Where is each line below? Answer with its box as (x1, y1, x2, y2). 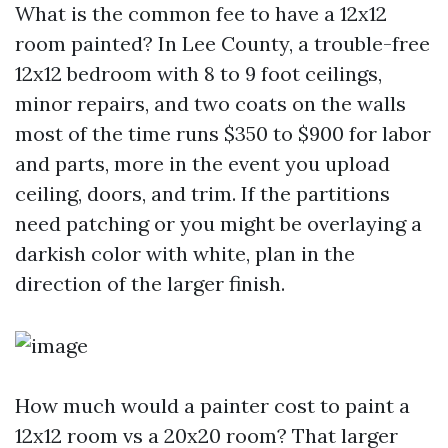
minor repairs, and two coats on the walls (15, 91, 406, 116)
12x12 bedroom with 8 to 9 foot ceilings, (15, 61, 382, 86)
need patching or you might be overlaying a (15, 211, 422, 236)
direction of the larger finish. (15, 271, 285, 296)
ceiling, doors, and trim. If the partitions (15, 181, 390, 206)
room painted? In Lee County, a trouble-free (15, 31, 430, 56)
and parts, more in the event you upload (15, 151, 390, 176)
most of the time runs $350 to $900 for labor (15, 121, 431, 146)
